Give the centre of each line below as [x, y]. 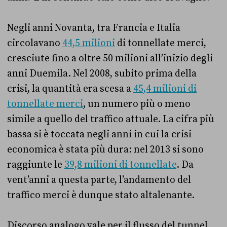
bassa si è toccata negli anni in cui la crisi [99, 134]
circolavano [35, 43]
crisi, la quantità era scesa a [70, 88]
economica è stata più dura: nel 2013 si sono [105, 149]
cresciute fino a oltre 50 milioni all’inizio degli [110, 58]
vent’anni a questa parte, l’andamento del [99, 180]
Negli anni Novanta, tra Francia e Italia [94, 28]
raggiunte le [36, 164]
